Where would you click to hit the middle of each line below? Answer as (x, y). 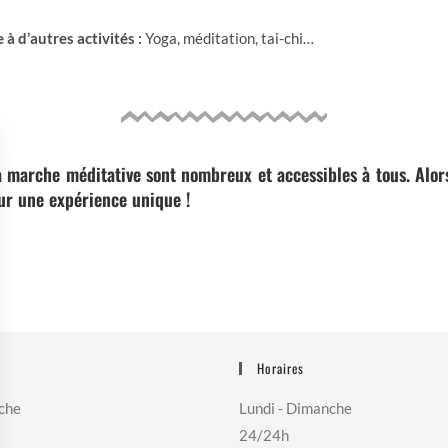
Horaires (280, 367)
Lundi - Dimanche (295, 407)
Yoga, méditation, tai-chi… (228, 37)
